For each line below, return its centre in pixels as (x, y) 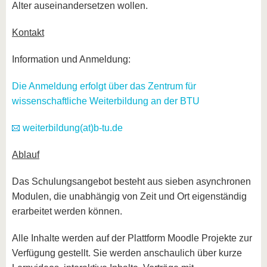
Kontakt (28, 33)
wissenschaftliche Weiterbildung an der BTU (106, 101)
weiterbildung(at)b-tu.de (73, 128)
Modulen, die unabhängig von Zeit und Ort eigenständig (129, 197)
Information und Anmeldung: (72, 60)
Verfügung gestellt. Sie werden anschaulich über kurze (127, 253)
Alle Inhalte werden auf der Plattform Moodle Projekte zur (132, 238)
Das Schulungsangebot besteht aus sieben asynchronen (131, 182)
